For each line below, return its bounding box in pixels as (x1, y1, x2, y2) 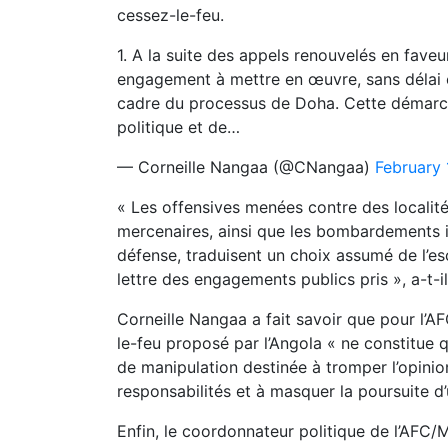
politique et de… (117, 117, 240, 137)
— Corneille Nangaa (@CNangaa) (117, 157, 375, 177)
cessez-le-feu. (117, 5, 224, 25)
